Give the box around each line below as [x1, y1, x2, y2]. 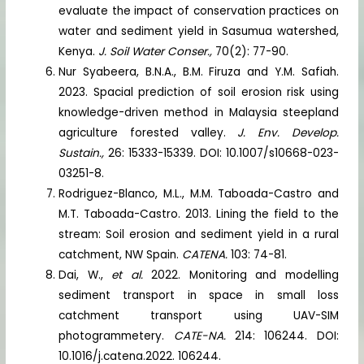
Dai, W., [58, 266, 112, 283]
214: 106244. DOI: [235, 327, 339, 344]
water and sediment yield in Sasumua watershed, [58, 23, 339, 39]
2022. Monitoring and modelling [151, 266, 339, 283]
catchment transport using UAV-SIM [58, 307, 339, 323]
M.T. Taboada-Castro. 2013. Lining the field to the [58, 206, 339, 222]
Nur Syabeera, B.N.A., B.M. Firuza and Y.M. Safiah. [58, 63, 339, 80]
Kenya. [58, 43, 99, 59]
